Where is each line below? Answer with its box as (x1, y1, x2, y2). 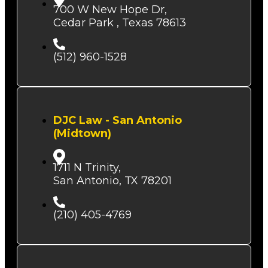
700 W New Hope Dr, (53, 3, 167, 17)
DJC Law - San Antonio (53, 114, 182, 127)
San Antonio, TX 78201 (53, 174, 172, 188)
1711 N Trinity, (53, 161, 121, 175)
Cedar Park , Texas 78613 (53, 16, 186, 30)
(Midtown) (53, 127, 111, 141)
